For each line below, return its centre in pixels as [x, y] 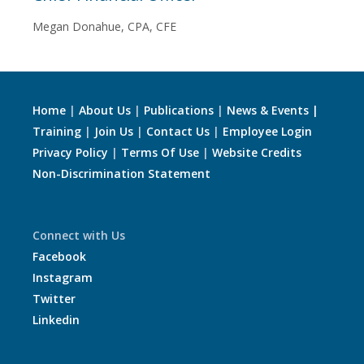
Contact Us [178, 132]
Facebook [59, 257]
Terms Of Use [160, 153]
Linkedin [56, 320]
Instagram [63, 278]
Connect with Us [79, 236]
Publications [179, 110]
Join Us [114, 132]
